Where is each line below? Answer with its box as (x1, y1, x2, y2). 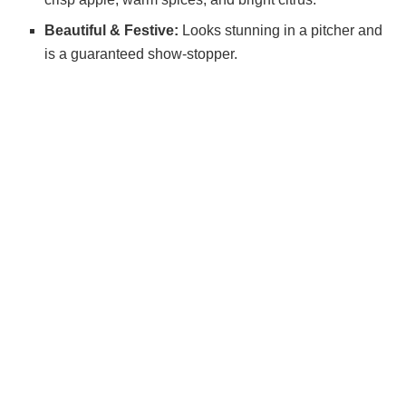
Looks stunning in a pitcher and (179, 22, 383, 38)
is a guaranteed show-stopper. (44, 45, 238, 62)
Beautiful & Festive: (44, 22, 179, 38)
